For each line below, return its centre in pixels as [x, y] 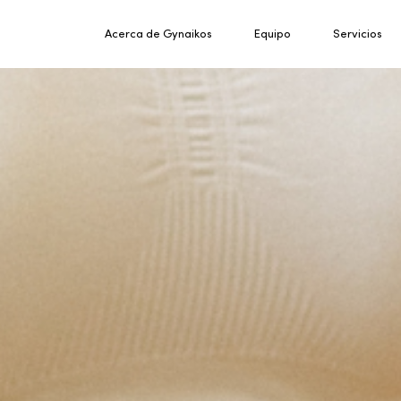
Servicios [357, 33]
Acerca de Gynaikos [158, 33]
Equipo [272, 33]
